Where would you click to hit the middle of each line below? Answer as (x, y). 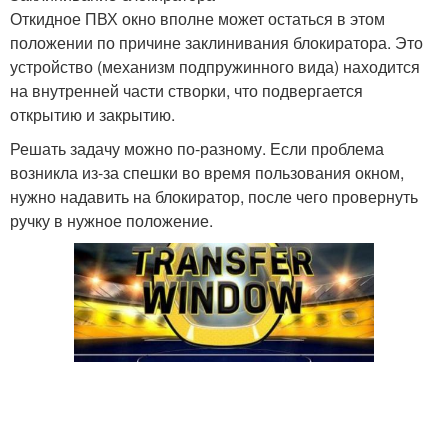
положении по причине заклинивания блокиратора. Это (216, 42)
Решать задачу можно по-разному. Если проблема (197, 148)
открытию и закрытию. (92, 114)
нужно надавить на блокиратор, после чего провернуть (214, 196)
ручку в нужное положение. (111, 220)
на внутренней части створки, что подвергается (186, 90)
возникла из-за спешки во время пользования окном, (207, 172)
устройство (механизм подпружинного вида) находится (215, 66)
